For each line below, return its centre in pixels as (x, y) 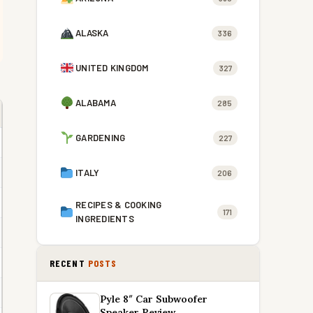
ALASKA (92, 33)
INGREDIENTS (105, 219)
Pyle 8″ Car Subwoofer (154, 299)
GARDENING (101, 138)
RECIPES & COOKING (119, 205)
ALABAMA (96, 103)
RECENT (69, 263)
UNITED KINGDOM (112, 68)
